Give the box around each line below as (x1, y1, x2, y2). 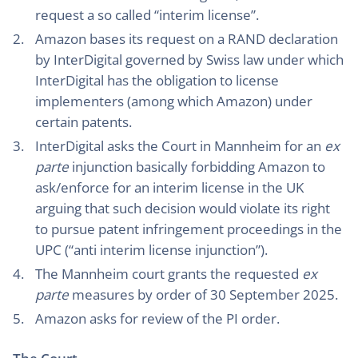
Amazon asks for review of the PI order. (35, 309, 280, 328)
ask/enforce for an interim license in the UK (35, 178, 304, 197)
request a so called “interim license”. (35, 6, 259, 24)
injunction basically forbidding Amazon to (69, 157, 325, 176)
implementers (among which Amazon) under (35, 92, 312, 110)
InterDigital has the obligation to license (35, 71, 279, 89)
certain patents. (35, 113, 132, 131)
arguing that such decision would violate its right (35, 199, 330, 217)
